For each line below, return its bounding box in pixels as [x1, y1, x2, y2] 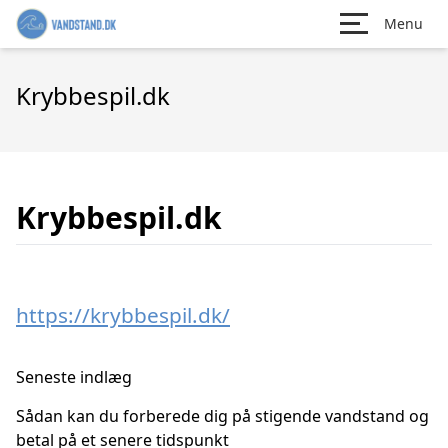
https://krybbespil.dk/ [16, 301, 230, 329]
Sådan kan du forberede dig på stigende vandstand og [16, 405, 429, 427]
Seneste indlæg [16, 366, 132, 388]
